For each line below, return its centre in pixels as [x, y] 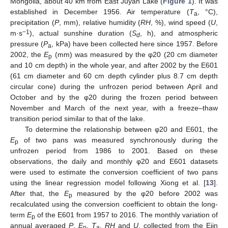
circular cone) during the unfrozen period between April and [114, 87]
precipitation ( [32, 23]
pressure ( [27, 44]
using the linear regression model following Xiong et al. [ [108, 183]
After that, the [37, 194]
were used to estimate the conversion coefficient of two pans [114, 172]
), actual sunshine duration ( [81, 33]
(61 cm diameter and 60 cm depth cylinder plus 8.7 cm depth [114, 76]
